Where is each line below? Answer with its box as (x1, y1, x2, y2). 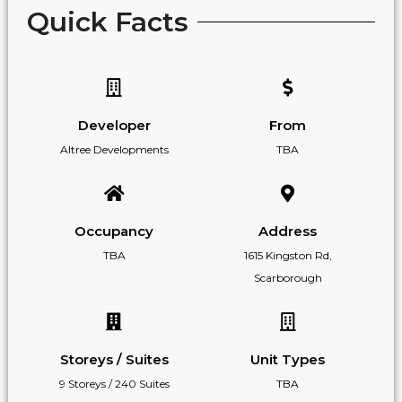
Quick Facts (27, 4, 189, 39)
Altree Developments (59, 143, 169, 157)
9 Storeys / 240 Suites (58, 376, 170, 390)
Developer (77, 117, 151, 135)
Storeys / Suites (59, 350, 169, 368)
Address (258, 222, 318, 240)
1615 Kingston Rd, (243, 248, 332, 262)
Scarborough (253, 270, 322, 284)
